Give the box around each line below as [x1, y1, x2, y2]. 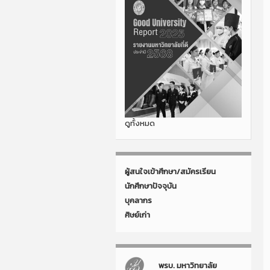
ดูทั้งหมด [125, 117, 155, 129]
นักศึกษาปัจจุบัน [125, 180, 177, 192]
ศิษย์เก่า [125, 209, 150, 221]
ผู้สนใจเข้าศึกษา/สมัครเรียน [125, 165, 216, 177]
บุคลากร [125, 194, 152, 206]
